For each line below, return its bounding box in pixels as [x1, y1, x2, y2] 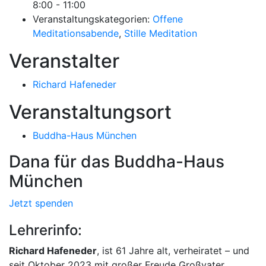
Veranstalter [9, 49, 119, 72]
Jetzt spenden [9, 197, 73, 209]
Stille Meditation [124, 27, 197, 39]
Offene [153, 13, 183, 25]
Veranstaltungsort [9, 100, 172, 123]
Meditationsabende [33, 27, 119, 39]
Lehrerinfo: [9, 221, 82, 239]
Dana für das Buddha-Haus [9, 151, 224, 172]
